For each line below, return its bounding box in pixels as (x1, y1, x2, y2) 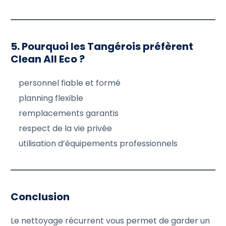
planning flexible (19, 92, 84, 104)
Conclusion (11, 189, 70, 204)
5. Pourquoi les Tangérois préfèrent (11, 39, 194, 53)
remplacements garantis (19, 107, 119, 119)
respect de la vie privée (19, 122, 112, 134)
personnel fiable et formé (19, 77, 121, 89)
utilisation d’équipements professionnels (19, 137, 178, 149)
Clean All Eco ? (11, 51, 85, 66)
